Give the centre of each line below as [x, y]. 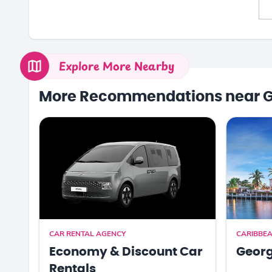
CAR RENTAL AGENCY [87, 233]
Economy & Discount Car [126, 252]
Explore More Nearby [117, 66]
